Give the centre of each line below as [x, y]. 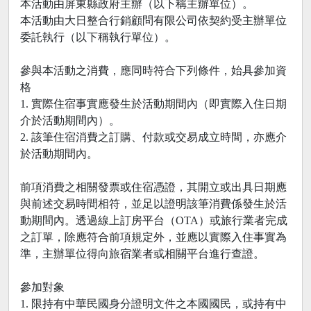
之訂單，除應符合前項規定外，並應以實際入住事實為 [153, 237]
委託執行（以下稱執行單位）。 [98, 37]
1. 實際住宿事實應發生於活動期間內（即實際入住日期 [153, 104]
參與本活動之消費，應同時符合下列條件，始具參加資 [153, 71]
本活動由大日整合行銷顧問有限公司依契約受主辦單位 [153, 21]
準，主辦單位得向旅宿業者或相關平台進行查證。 [142, 254]
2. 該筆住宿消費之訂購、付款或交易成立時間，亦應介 [153, 137]
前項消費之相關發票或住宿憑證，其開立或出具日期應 [153, 187]
